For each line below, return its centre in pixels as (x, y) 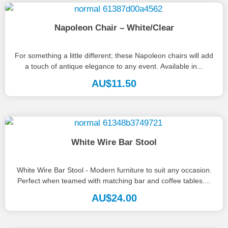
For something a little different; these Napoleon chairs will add (114, 56)
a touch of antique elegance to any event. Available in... (114, 66)
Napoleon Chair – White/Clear (114, 28)
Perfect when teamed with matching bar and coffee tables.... (114, 180)
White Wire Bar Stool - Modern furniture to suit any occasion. (114, 170)
